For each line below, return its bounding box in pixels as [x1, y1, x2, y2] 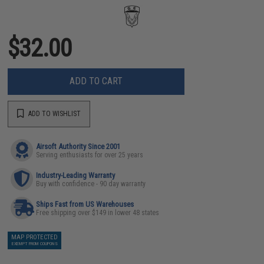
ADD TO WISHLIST [27, 110, 81, 118]
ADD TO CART [70, 75, 123, 87]
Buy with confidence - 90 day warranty [36, 179, 146, 188]
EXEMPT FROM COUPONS [11, 240, 58, 246]
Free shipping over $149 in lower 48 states [36, 208, 160, 217]
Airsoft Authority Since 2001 [36, 141, 121, 151]
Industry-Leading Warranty [36, 170, 115, 180]
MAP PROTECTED [11, 233, 58, 241]
